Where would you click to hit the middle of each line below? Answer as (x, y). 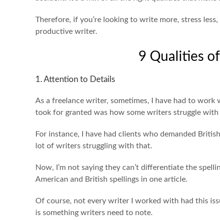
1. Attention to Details (75, 80)
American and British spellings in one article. (113, 179)
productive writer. (67, 32)
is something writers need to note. (95, 213)
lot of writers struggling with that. (95, 146)
